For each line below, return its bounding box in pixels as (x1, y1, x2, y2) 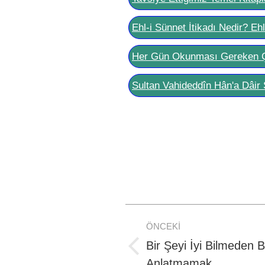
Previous (146, 248, 185, 259)
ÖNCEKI (146, 221, 180, 231)
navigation (125, 232, 226, 254)
